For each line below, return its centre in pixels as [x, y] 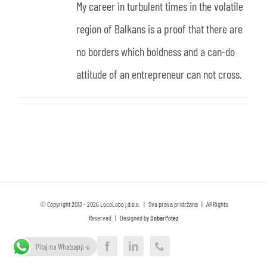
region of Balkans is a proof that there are [159, 29]
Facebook [125, 250]
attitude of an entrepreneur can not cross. [159, 74]
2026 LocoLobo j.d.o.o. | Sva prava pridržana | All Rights [157, 204]
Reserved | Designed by [119, 218]
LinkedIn [150, 250]
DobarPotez [164, 218]
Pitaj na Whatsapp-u [63, 247]
